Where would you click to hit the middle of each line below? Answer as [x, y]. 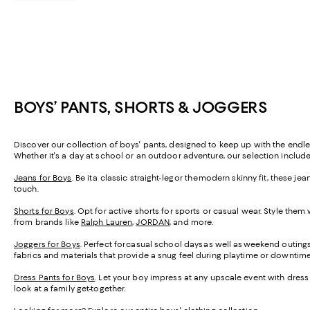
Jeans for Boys [43, 178]
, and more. [192, 222]
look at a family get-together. [70, 289]
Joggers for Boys [47, 245]
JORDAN [153, 222]
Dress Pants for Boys [55, 278]
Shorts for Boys [44, 211]
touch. [26, 189]
